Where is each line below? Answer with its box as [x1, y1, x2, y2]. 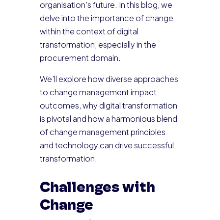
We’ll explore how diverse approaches [39, 74, 178, 84]
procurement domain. [39, 53, 121, 63]
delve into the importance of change [39, 13, 173, 23]
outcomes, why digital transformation [39, 100, 177, 110]
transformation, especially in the [39, 39, 156, 50]
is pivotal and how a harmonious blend [39, 113, 177, 124]
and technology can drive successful [39, 140, 174, 150]
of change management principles [39, 127, 165, 137]
